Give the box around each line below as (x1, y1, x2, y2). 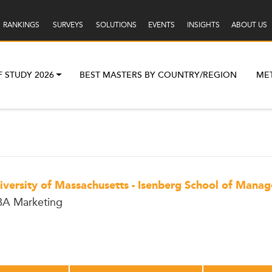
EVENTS (148, 19, 175, 31)
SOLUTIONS (95, 19, 137, 31)
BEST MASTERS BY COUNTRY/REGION (80, 68, 237, 82)
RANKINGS (2, 19, 39, 31)
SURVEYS (52, 19, 83, 31)
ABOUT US (231, 19, 267, 31)
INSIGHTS (186, 19, 220, 31)
